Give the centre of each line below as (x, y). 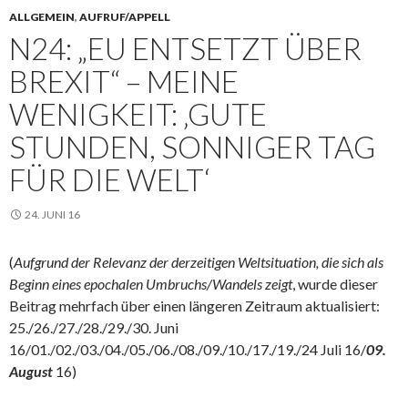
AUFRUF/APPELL (125, 17)
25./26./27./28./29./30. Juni (94, 328)
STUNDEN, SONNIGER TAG (192, 147)
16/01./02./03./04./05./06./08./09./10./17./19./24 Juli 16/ (188, 350)
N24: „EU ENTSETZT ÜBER (185, 49)
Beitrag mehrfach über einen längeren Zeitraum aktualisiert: (194, 306)
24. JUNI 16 (52, 215)
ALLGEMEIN (42, 17)
